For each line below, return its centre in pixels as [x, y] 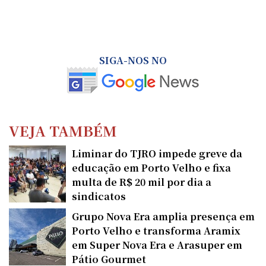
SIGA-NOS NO [133, 60]
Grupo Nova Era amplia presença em [163, 216]
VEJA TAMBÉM [63, 130]
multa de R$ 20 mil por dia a [142, 182]
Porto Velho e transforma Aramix [156, 230]
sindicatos [99, 196]
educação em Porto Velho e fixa [151, 167]
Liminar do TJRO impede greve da [157, 153]
